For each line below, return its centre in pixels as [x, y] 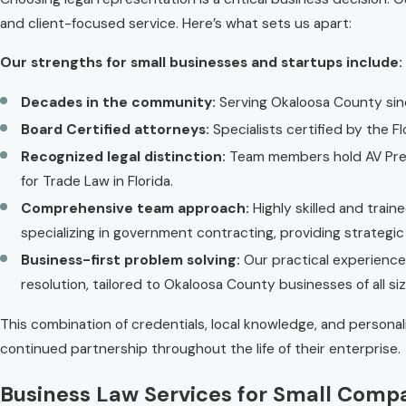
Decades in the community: [119, 102]
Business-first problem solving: [131, 261]
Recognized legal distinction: [124, 157]
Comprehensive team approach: [135, 209]
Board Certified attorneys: [116, 130]
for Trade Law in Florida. [97, 182]
